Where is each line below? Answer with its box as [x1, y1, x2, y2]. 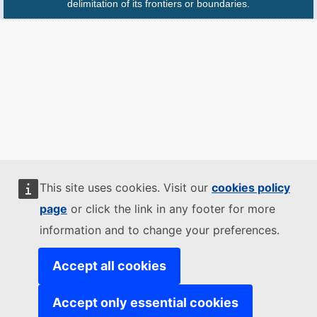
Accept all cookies [52, 258, 166, 273]
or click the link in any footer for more [67, 202, 275, 216]
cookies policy [212, 180, 290, 195]
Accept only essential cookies [52, 295, 238, 310]
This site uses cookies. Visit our [40, 180, 212, 195]
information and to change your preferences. [40, 223, 279, 237]
